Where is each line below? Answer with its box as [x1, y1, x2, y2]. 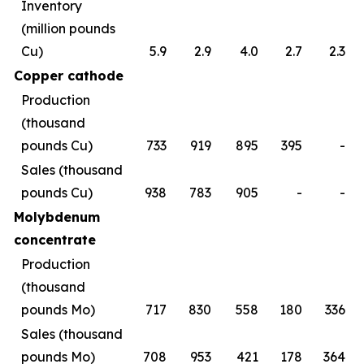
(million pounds [21, 20, 115, 37]
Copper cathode [14, 67, 123, 84]
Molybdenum [14, 209, 100, 225]
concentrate [14, 232, 96, 248]
